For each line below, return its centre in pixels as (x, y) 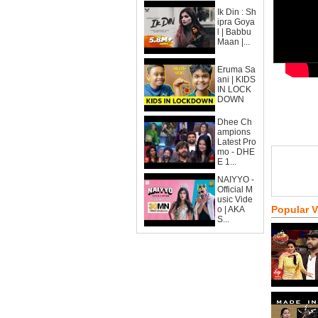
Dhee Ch (235, 122)
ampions (234, 132)
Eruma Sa (236, 70)
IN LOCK (234, 89)
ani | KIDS (236, 79)
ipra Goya (236, 22)
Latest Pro (237, 142)
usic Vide (235, 199)
